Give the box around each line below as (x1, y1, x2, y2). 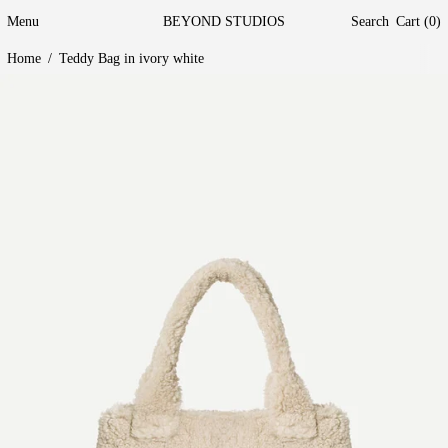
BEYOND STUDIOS (163, 14, 285, 29)
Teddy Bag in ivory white (59, 51, 204, 66)
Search (351, 14, 389, 29)
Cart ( (396, 14, 429, 29)
